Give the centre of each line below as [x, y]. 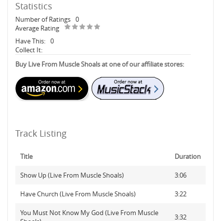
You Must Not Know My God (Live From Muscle [89, 213]
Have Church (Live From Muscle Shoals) [78, 194]
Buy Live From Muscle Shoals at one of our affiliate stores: [100, 64]
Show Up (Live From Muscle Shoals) [72, 175]
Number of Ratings [43, 19]
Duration [188, 156]
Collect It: [29, 50]
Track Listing [41, 133]
